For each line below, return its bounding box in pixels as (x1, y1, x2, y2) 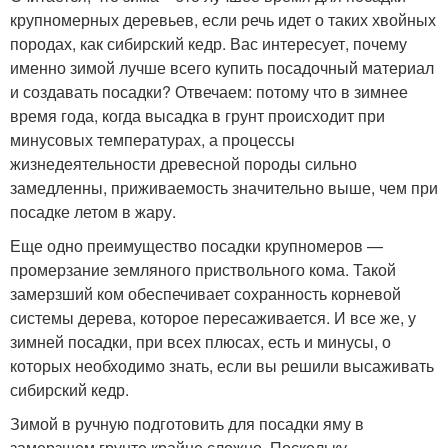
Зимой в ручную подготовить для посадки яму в (10, 412, 364, 435)
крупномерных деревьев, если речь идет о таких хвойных (10, 8, 436, 31)
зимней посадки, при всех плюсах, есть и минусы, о (10, 330, 391, 353)
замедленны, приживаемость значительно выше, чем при (10, 176, 438, 199)
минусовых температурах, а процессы (10, 128, 295, 151)
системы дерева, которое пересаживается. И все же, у (10, 306, 416, 329)
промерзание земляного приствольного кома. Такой (10, 258, 396, 281)
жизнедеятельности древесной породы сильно (10, 152, 357, 175)
